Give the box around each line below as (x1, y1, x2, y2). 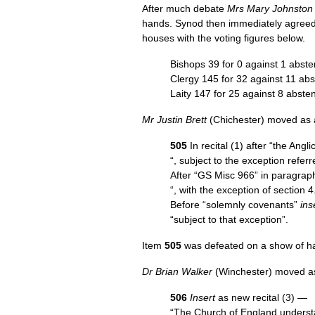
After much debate (142, 3, 227, 14)
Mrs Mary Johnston (227, 3, 313, 14)
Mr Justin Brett (142, 114, 207, 125)
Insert (190, 292, 215, 303)
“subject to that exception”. (170, 214, 288, 225)
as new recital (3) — (215, 292, 307, 303)
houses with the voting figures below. (142, 32, 305, 44)
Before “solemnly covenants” (170, 199, 300, 210)
